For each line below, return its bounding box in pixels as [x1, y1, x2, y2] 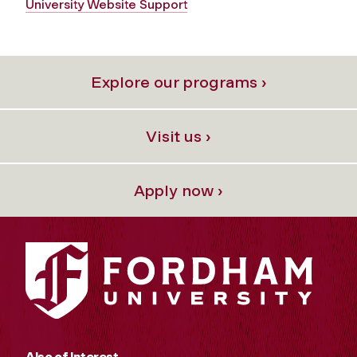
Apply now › [134, 180, 223, 200]
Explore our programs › [90, 72, 267, 92]
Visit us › [146, 126, 211, 146]
